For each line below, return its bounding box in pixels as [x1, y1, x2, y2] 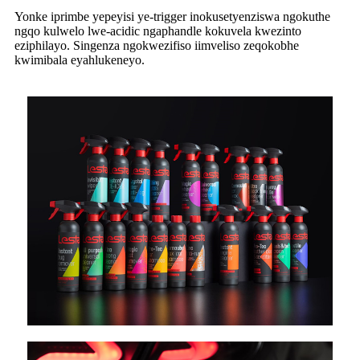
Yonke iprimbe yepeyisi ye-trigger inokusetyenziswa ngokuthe [14, 9, 330, 23]
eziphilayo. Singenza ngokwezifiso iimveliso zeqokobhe [14, 38, 299, 52]
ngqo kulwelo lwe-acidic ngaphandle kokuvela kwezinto [14, 23, 301, 38]
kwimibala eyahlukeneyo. [14, 52, 145, 67]
